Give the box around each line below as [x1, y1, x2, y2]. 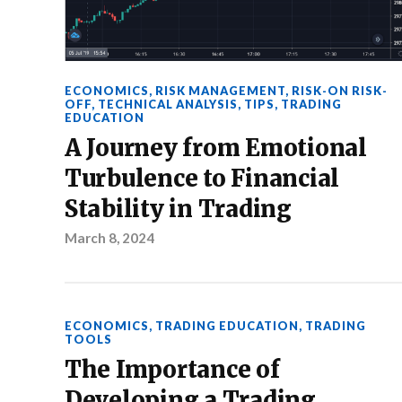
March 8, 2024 [65, 229, 154, 246]
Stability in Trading [65, 194, 292, 223]
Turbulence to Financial [65, 163, 340, 193]
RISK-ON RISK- [292, 83, 388, 98]
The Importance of [65, 354, 280, 384]
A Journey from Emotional [65, 133, 367, 162]
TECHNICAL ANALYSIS [98, 96, 238, 111]
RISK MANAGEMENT [155, 83, 285, 98]
